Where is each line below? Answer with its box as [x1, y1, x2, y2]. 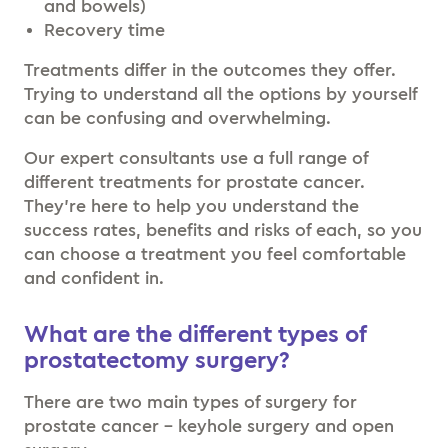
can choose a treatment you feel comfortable [24, 245, 406, 263]
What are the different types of [24, 323, 366, 347]
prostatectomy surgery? [24, 349, 290, 373]
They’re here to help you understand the [24, 197, 359, 215]
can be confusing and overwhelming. [24, 109, 331, 127]
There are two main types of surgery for [24, 393, 357, 411]
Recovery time [44, 21, 165, 39]
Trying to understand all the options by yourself [24, 85, 417, 103]
